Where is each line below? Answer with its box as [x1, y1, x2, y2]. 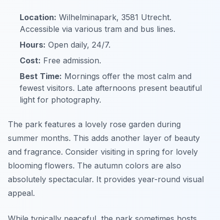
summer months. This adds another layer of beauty [8, 133, 200, 143]
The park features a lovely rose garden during [8, 119, 181, 129]
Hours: [20, 40, 46, 50]
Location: [20, 12, 56, 22]
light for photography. [20, 95, 101, 105]
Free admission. [41, 55, 101, 65]
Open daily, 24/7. [46, 40, 110, 50]
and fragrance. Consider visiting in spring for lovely [8, 147, 198, 157]
